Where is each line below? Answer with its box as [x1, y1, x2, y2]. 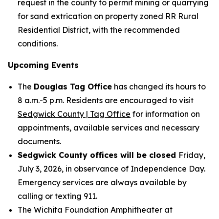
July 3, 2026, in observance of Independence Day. [18, 164, 205, 174]
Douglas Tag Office [34, 82, 112, 91]
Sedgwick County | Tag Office [18, 109, 131, 119]
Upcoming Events [8, 60, 79, 70]
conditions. [18, 39, 58, 48]
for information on [131, 109, 200, 119]
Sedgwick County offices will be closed [18, 150, 178, 160]
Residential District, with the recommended [18, 25, 180, 35]
